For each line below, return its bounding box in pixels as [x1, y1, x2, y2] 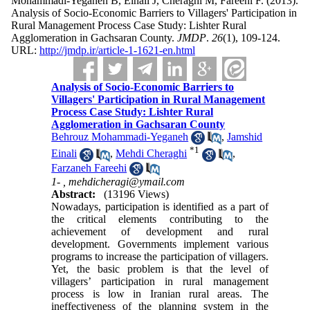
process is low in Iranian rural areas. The [51, 288, 268, 300]
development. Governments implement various [51, 238, 268, 250]
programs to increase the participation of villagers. [51, 250, 268, 263]
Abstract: [51, 188, 96, 201]
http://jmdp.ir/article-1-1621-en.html [39, 44, 195, 56]
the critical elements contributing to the [51, 213, 268, 226]
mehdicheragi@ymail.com [69, 176, 185, 188]
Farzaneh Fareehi [51, 161, 127, 174]
